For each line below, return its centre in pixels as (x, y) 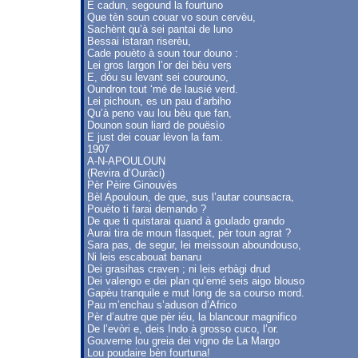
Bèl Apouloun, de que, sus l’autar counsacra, (191, 197)
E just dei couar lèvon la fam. (155, 137)
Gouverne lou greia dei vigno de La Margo (183, 341)
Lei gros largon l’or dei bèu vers (159, 65)
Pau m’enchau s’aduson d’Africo (162, 305)
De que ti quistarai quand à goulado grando (186, 221)
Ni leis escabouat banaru (144, 257)
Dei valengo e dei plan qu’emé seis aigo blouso (196, 281)
